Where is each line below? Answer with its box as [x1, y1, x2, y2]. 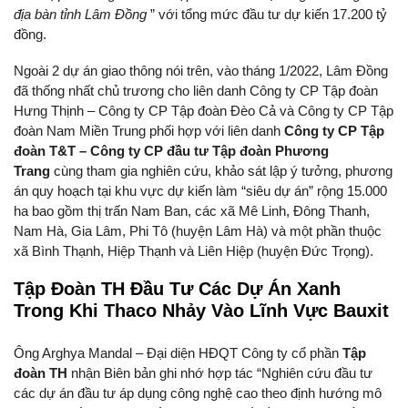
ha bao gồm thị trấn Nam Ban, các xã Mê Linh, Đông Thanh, [14, 203, 370, 219]
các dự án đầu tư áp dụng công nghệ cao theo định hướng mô [14, 385, 382, 401]
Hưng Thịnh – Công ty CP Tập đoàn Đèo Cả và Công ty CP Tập [14, 103, 393, 118]
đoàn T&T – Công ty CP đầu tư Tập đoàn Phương [14, 143, 329, 158]
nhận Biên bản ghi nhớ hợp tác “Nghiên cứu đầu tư [71, 365, 372, 381]
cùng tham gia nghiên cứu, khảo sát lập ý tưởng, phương [54, 163, 393, 178]
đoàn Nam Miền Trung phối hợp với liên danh [14, 123, 284, 138]
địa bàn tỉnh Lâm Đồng [14, 6, 150, 22]
